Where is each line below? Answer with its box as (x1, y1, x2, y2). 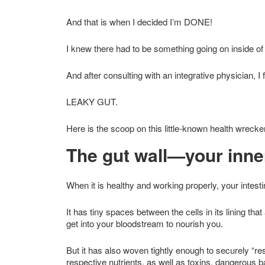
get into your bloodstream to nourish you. (66, 216, 223, 230)
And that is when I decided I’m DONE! (66, 15, 212, 28)
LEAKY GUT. (66, 95, 118, 108)
